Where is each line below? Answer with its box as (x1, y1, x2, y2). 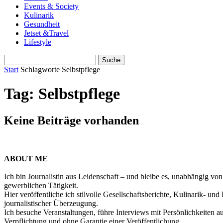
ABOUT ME (4, 154, 48, 163)
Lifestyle (24, 38, 51, 46)
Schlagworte (20, 65, 60, 74)
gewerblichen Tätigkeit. (4, 181, 78, 190)
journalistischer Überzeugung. (4, 199, 98, 208)
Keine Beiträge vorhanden (4, 113, 139, 127)
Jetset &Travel (24, 29, 69, 37)
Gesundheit (24, 20, 60, 28)
